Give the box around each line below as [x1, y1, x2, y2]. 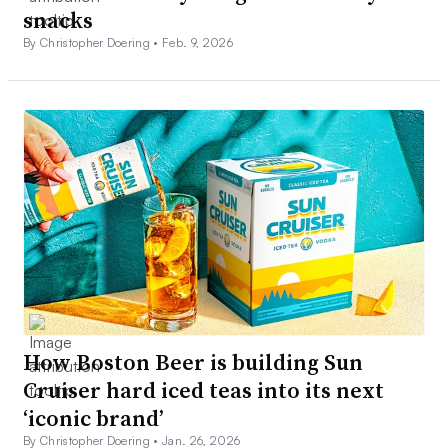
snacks [23, 5, 93, 36]
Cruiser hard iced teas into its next [23, 375, 384, 406]
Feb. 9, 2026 [162, 35, 233, 51]
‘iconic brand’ [23, 403, 164, 434]
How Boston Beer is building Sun [23, 347, 363, 378]
